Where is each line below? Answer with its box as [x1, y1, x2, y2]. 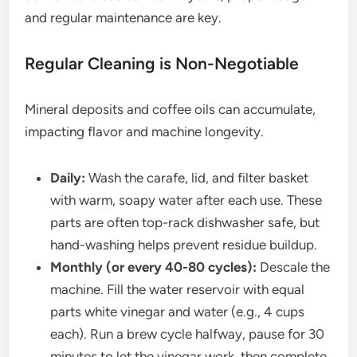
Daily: [50, 170, 86, 186]
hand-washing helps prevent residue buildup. [50, 237, 318, 253]
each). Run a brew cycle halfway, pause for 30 [50, 326, 325, 343]
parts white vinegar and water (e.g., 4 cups [50, 304, 305, 320]
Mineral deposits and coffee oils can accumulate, [25, 101, 316, 118]
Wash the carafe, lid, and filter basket [85, 170, 309, 186]
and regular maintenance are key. [25, 10, 222, 26]
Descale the [257, 259, 331, 276]
